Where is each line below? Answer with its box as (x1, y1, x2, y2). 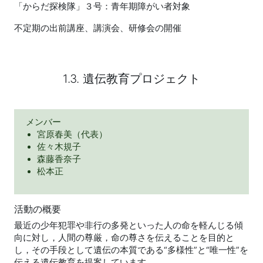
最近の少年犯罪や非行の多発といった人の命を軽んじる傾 (14, 220, 243, 231)
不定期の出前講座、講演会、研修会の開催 (14, 23, 181, 34)
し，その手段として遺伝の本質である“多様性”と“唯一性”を (14, 245, 248, 256)
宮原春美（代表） (37, 129, 108, 140)
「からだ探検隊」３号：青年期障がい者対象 (14, 1, 190, 12)
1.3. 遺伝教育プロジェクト (63, 72, 200, 86)
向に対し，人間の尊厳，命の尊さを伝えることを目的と (14, 232, 234, 244)
